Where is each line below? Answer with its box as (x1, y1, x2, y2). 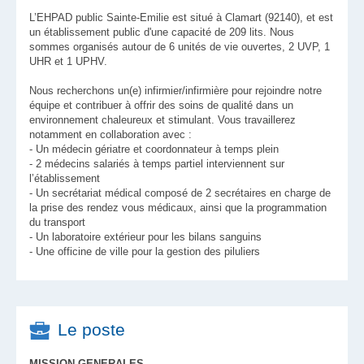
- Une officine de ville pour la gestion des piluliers (29, 245, 260, 258)
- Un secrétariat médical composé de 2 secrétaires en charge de (29, 187, 331, 199)
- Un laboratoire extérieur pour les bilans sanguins (29, 231, 262, 243)
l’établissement (29, 172, 100, 184)
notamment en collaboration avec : (29, 128, 192, 141)
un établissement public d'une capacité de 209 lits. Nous (29, 26, 294, 38)
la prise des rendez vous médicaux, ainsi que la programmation (29, 201, 327, 214)
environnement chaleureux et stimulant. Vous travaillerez (29, 114, 296, 126)
